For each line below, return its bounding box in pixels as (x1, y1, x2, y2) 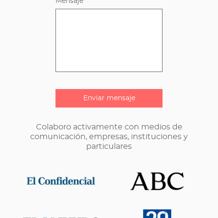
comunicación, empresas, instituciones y (30, 133, 188, 141)
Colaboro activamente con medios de (36, 123, 182, 131)
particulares (86, 143, 132, 150)
